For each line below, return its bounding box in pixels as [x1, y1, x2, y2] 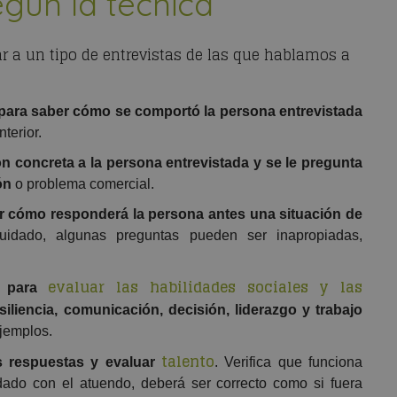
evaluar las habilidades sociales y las [48, 275, 363, 300]
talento [161, 349, 215, 375]
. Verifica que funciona [214, 354, 363, 370]
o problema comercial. [12, 176, 154, 192]
